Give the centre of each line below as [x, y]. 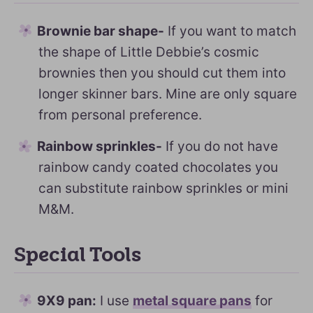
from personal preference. [120, 115]
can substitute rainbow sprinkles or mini [163, 188]
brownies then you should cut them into [162, 73]
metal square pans [192, 301]
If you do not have [220, 146]
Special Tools [78, 255]
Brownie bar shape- [101, 31]
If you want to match [230, 31]
